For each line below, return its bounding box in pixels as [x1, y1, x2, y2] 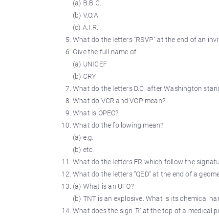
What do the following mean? [73, 121, 164, 129]
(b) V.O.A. [73, 11, 100, 19]
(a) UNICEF [73, 60, 107, 68]
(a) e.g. [73, 133, 94, 141]
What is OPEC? [73, 109, 119, 117]
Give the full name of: [73, 48, 138, 56]
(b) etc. [73, 146, 94, 153]
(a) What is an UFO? [73, 182, 134, 190]
